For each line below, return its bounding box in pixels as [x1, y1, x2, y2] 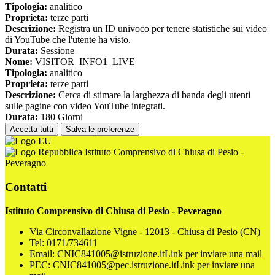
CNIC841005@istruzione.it [57, 248, 165, 259]
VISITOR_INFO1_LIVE [33, 56, 135, 68]
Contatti [5, 180, 47, 193]
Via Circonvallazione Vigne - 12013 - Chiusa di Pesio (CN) [29, 226, 260, 237]
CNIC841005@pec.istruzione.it [53, 259, 176, 270]
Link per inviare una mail [165, 248, 262, 259]
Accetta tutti [10, 125, 53, 134]
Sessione [38, 45, 74, 56]
